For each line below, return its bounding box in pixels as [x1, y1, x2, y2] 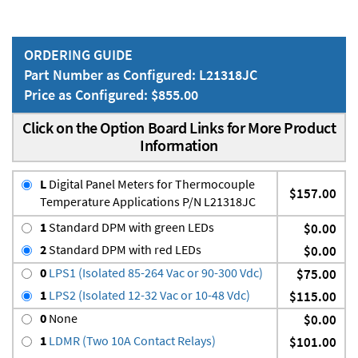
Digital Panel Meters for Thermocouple [46, 176, 255, 193]
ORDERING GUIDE [24, 46, 133, 65]
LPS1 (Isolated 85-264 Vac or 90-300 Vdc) [46, 265, 263, 281]
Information [140, 135, 218, 156]
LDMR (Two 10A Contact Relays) [46, 332, 216, 349]
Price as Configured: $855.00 [24, 86, 198, 105]
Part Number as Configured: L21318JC [24, 66, 257, 85]
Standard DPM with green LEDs [46, 219, 214, 236]
